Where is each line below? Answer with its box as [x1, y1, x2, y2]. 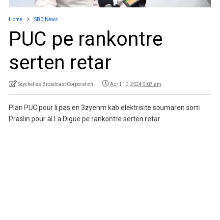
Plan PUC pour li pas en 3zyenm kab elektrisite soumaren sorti [8, 103, 200, 111]
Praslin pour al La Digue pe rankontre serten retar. [8, 114, 161, 123]
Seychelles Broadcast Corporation [17, 81, 93, 87]
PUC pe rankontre [8, 27, 163, 51]
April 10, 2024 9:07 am [110, 81, 161, 87]
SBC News [34, 16, 58, 22]
